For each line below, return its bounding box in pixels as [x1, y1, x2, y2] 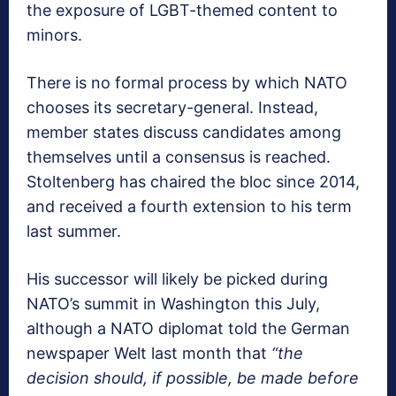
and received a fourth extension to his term [27, 197, 352, 217]
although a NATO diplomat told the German [27, 319, 350, 339]
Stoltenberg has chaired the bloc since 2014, [27, 172, 360, 192]
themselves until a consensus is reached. [27, 148, 331, 167]
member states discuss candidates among [27, 123, 341, 142]
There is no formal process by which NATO [27, 73, 347, 93]
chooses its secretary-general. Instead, [27, 98, 318, 118]
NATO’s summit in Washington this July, [27, 294, 320, 314]
